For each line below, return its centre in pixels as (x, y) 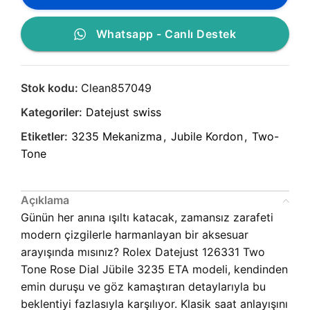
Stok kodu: (51, 88)
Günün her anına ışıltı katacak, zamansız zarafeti (147, 218)
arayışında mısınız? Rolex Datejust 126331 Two (143, 252)
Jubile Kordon (207, 137)
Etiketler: (44, 137)
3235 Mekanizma (117, 137)
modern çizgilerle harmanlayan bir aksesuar (135, 235)
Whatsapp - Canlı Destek (166, 34)
